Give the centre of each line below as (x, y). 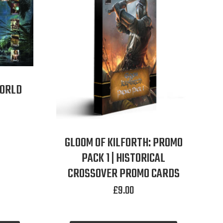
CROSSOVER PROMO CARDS (123, 174)
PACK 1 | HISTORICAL (124, 158)
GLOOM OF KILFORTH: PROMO (123, 143)
